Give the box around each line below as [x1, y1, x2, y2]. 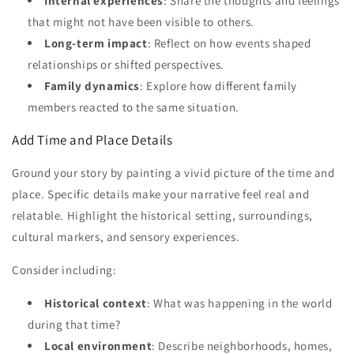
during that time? [28, 316, 121, 332]
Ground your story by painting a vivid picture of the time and [12, 164, 335, 180]
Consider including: [12, 262, 117, 277]
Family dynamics [44, 77, 140, 93]
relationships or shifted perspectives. [28, 56, 224, 72]
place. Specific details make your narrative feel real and [12, 186, 310, 201]
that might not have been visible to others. [28, 13, 254, 29]
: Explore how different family [140, 77, 298, 93]
